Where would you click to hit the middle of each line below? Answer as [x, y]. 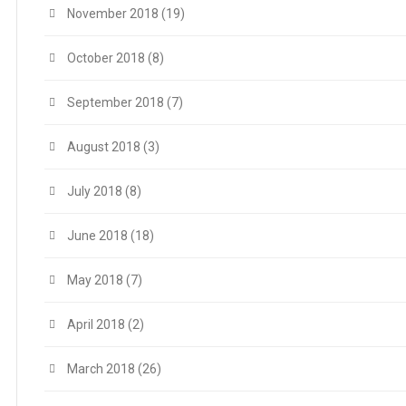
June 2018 [97, 235]
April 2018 [96, 324]
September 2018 [116, 102]
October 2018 [106, 58]
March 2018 [101, 368]
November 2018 [113, 13]
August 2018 [104, 146]
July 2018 [95, 191]
